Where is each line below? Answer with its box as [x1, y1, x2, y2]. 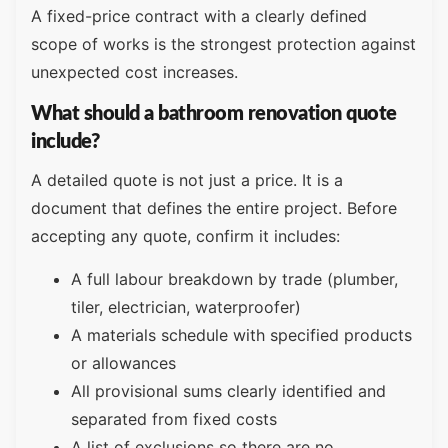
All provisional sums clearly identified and [71, 380, 386, 401]
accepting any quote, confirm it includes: [31, 226, 340, 247]
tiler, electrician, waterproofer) [71, 296, 301, 317]
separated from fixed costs [71, 408, 277, 429]
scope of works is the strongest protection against [31, 33, 416, 54]
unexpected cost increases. [31, 61, 238, 82]
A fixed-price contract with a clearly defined [31, 5, 367, 26]
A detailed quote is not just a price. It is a [31, 170, 343, 191]
